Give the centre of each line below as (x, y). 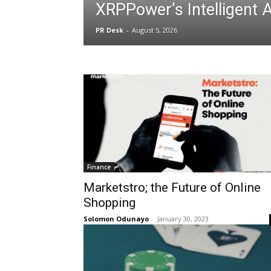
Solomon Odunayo (116, 218)
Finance (99, 167)
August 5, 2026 (155, 30)
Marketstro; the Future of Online (172, 187)
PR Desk (109, 30)
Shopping (109, 202)
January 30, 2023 (183, 218)
